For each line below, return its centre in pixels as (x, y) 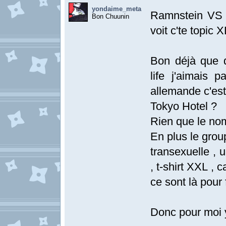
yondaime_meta (117, 9)
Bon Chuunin (110, 16)
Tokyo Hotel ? (184, 106)
